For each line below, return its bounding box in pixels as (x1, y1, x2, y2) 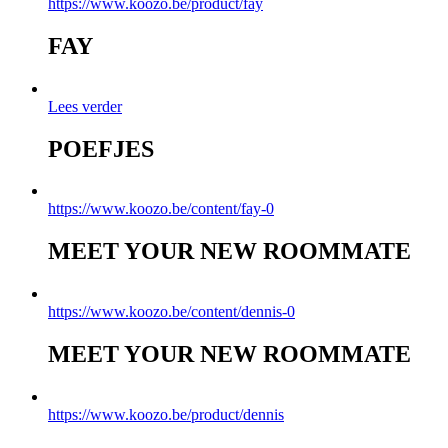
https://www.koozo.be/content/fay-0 (48, 200, 274, 218)
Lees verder (48, 97, 122, 115)
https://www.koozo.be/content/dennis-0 (48, 303, 295, 321)
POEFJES (48, 135, 154, 162)
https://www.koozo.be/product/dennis (48, 406, 284, 424)
